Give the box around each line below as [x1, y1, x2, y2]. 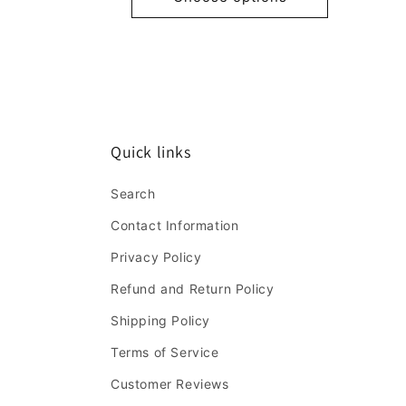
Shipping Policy [111, 313, 210, 328]
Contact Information [111, 217, 239, 233]
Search [111, 186, 156, 201]
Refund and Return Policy [111, 281, 275, 296]
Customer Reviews [111, 376, 229, 391]
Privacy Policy [111, 249, 202, 265]
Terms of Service [111, 344, 219, 360]
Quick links [111, 141, 191, 162]
